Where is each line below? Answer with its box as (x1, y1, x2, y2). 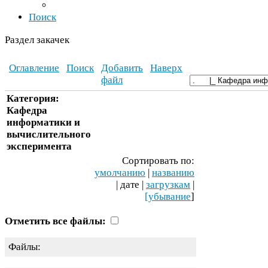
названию (152, 166, 194, 178)
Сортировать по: (122, 154, 194, 166)
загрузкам (146, 178, 190, 190)
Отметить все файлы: (5, 215, 106, 227)
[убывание (145, 190, 191, 202)
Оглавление (9, 62, 59, 74)
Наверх (150, 62, 182, 74)
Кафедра (7, 104, 47, 116)
